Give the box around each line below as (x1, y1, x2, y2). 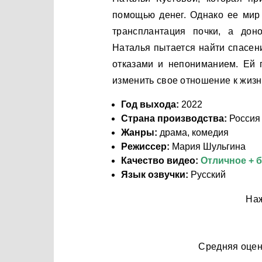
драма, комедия (157, 127, 229, 137)
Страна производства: (121, 113, 227, 123)
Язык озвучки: (121, 170, 188, 180)
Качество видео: (121, 156, 201, 166)
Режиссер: (121, 142, 170, 151)
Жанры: (121, 127, 157, 137)
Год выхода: (121, 99, 179, 109)
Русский (188, 170, 226, 180)
